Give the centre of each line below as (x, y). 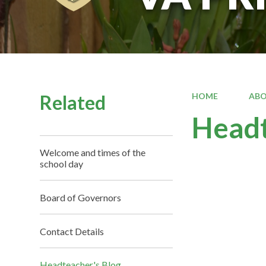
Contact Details (72, 231)
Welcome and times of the (93, 152)
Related (73, 102)
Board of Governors (81, 197)
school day (62, 163)
